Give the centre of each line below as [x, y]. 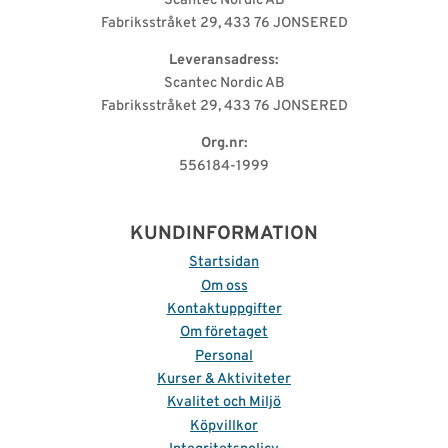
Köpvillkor [224, 426]
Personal [224, 356]
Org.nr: [224, 144]
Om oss [224, 286]
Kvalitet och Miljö [224, 403]
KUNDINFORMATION [224, 233]
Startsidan [224, 263]
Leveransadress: [224, 61]
